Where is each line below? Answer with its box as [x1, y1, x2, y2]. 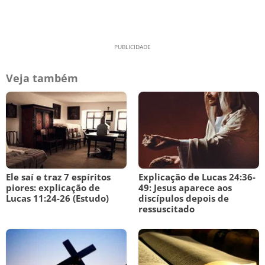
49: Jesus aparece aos [138, 182, 232, 193]
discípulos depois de [138, 192, 229, 204]
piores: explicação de [6, 182, 100, 193]
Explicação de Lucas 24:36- [138, 171, 256, 183]
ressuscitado [138, 203, 195, 215]
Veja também [6, 71, 78, 85]
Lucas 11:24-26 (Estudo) [6, 192, 109, 204]
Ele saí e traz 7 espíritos [6, 171, 111, 183]
